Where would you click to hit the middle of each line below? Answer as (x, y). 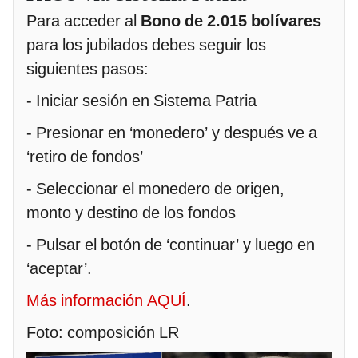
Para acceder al (84, 20)
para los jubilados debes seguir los (146, 44)
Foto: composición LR (103, 332)
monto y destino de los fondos (131, 212)
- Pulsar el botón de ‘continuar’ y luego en (171, 244)
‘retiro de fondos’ (85, 156)
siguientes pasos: (88, 68)
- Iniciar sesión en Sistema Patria (141, 100)
